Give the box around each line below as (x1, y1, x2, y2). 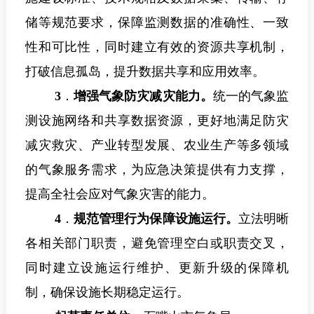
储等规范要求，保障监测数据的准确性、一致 (25, 15, 289, 30)
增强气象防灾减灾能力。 (73, 89, 213, 104)
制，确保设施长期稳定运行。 (25, 285, 189, 300)
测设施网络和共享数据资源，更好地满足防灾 (25, 114, 289, 128)
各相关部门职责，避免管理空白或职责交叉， (25, 236, 289, 251)
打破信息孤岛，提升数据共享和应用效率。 (25, 64, 265, 79)
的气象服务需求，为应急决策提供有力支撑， (25, 163, 289, 177)
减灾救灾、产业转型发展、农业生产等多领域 (25, 138, 289, 153)
